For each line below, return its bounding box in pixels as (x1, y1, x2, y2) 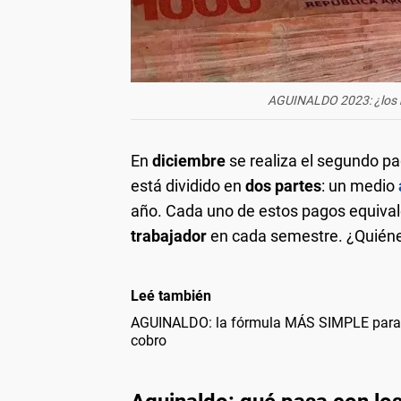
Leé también (131, 287, 211, 305)
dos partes (245, 176, 321, 196)
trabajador (131, 226, 210, 246)
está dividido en (131, 176, 245, 196)
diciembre (152, 151, 226, 171)
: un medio (321, 176, 398, 196)
